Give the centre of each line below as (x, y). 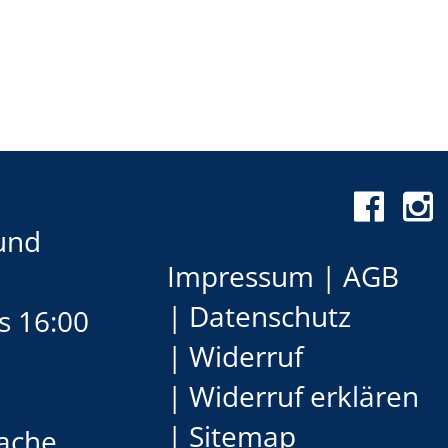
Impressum (240, 275)
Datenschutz (270, 315)
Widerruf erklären (304, 395)
